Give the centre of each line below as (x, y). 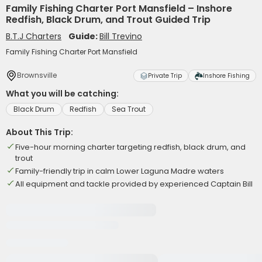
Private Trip (165, 76)
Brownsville (37, 75)
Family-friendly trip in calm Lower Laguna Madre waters (120, 171)
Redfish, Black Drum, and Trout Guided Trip (108, 20)
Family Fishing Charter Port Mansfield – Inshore (119, 8)
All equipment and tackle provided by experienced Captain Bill (134, 184)
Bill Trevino (121, 36)
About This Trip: (39, 132)
